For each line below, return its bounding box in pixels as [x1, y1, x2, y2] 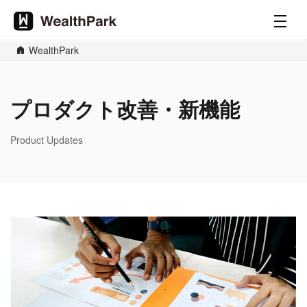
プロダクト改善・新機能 [10, 94, 240, 123]
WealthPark [29, 43, 79, 57]
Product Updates [10, 133, 83, 147]
